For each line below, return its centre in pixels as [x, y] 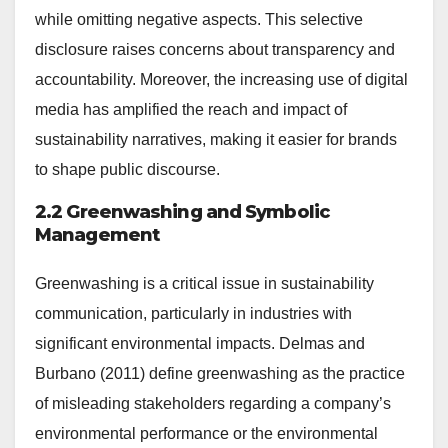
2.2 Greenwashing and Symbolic [182, 211]
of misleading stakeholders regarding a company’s [213, 404]
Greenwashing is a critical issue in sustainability [204, 284]
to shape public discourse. [127, 169]
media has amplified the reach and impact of [191, 109]
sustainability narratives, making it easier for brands [216, 139]
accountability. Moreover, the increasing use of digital [221, 79]
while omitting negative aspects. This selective [199, 19]
